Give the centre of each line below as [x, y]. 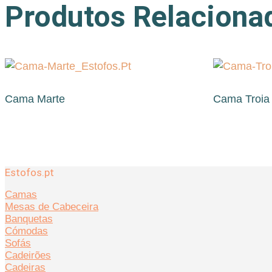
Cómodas [26, 231]
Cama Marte [35, 99]
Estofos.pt [29, 172]
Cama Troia [242, 99]
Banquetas [29, 219]
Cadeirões [28, 255]
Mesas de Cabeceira [52, 206]
